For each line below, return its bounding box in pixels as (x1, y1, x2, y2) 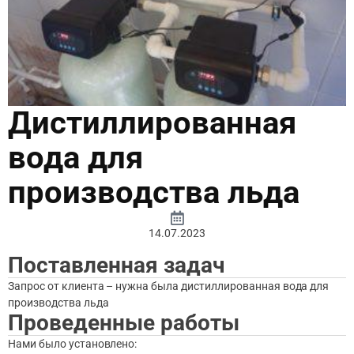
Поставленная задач (8, 251, 225, 278)
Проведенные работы (8, 309, 239, 336)
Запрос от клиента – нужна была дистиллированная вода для (8, 279, 330, 292)
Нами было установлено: (8, 337, 137, 350)
